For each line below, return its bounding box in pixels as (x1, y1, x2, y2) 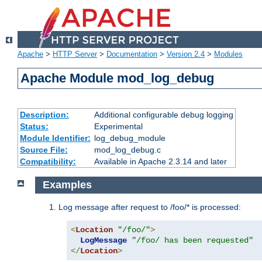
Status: (19, 122, 49, 132)
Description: (19, 110, 69, 120)
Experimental (94, 122, 143, 132)
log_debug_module (94, 133, 166, 143)
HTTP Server (53, 50, 97, 59)
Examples (42, 179, 92, 191)
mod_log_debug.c (94, 145, 161, 155)
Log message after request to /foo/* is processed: (58, 202, 241, 212)
